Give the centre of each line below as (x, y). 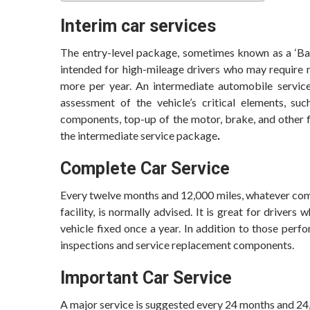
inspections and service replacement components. (177, 245)
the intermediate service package (139, 135)
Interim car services (138, 26)
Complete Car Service (145, 168)
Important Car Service (146, 278)
